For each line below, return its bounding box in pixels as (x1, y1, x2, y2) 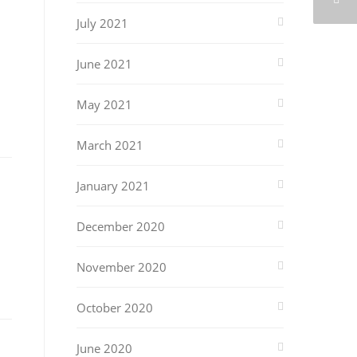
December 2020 (76, 218, 165, 234)
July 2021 (76, 15, 128, 31)
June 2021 (76, 56, 132, 72)
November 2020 (76, 259, 167, 275)
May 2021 (76, 96, 132, 112)
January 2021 (76, 178, 150, 194)
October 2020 (76, 300, 153, 316)
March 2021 (76, 137, 143, 153)
